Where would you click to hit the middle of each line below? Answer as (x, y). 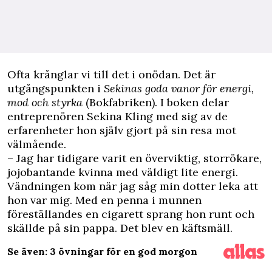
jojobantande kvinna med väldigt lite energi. (123, 172)
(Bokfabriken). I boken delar (156, 102)
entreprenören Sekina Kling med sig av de (117, 116)
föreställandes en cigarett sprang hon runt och (131, 214)
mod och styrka (45, 102)
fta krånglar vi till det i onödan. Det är (116, 74)
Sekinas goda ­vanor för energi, (179, 88)
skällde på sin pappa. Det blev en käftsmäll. (120, 228)
